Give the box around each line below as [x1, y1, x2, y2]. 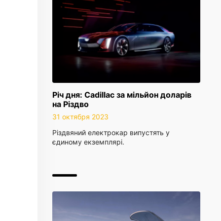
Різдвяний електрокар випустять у [52, 128, 170, 137]
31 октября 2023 [52, 112, 109, 121]
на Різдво [52, 99, 89, 109]
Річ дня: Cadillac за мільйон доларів [52, 90, 191, 100]
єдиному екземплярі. [52, 138, 124, 146]
